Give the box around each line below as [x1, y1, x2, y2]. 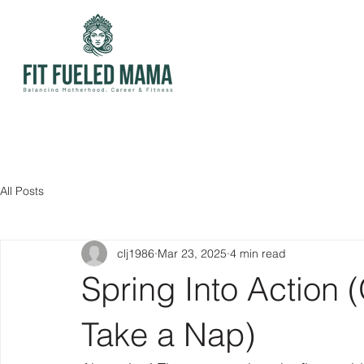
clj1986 [117, 245, 154, 261]
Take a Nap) [81, 314, 255, 354]
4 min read [230, 245, 286, 261]
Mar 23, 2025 [158, 245, 227, 261]
